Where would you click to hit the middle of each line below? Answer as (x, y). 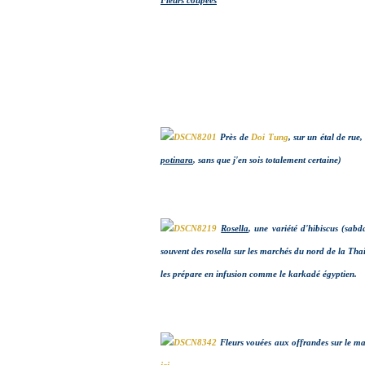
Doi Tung (270, 137)
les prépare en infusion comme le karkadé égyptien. (259, 274)
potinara (177, 160)
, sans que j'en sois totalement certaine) (267, 160)
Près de (236, 137)
